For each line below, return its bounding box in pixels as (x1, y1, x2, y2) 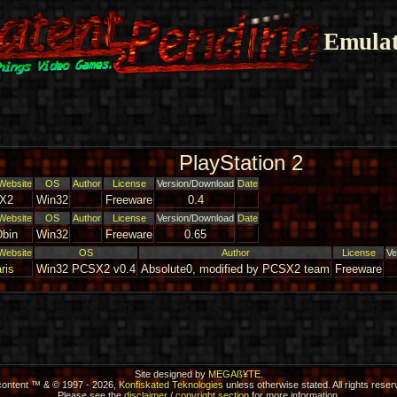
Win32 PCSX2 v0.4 (36, 262, 136, 276)
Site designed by (134, 369, 208, 379)
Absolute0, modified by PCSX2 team (141, 262, 330, 276)
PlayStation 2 (179, 151, 303, 175)
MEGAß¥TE (207, 369, 261, 379)
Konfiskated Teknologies (119, 379, 223, 390)
